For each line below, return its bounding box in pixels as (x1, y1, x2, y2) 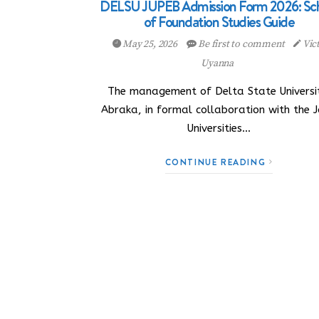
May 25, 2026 (120, 38, 179, 51)
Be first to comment (196, 38, 287, 51)
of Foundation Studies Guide (143, 12, 295, 32)
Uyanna (201, 57, 234, 70)
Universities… (187, 122, 251, 135)
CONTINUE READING (164, 156, 269, 168)
